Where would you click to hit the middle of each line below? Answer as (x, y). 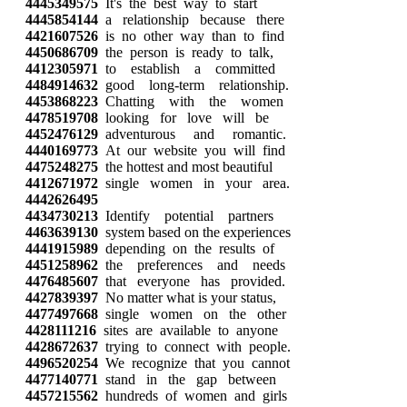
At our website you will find (192, 150)
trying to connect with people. (194, 347)
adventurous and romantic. (192, 134)
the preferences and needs (192, 265)
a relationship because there (191, 20)
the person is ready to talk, (186, 52)
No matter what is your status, (187, 298)
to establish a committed (187, 69)
